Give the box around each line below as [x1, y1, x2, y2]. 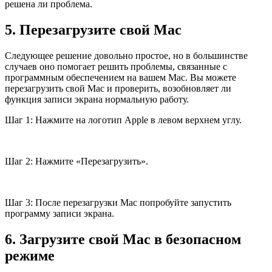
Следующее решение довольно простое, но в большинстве [5, 50, 248, 61]
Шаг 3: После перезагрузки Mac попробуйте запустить [5, 197, 231, 208]
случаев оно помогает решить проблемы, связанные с [5, 61, 227, 72]
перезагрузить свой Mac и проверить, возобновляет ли [5, 83, 231, 93]
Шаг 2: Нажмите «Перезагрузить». [5, 155, 148, 166]
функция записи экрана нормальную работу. [5, 93, 189, 104]
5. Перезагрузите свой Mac [5, 21, 182, 38]
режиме [5, 247, 55, 263]
